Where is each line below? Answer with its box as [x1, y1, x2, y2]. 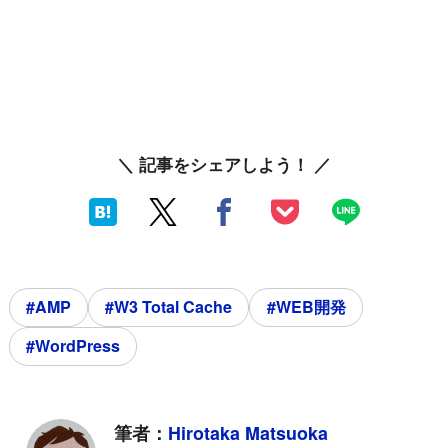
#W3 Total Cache [105, 295, 233, 319]
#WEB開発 [266, 295, 346, 319]
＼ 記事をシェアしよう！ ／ [117, 152, 331, 177]
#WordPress [26, 334, 121, 358]
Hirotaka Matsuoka [168, 419, 329, 446]
